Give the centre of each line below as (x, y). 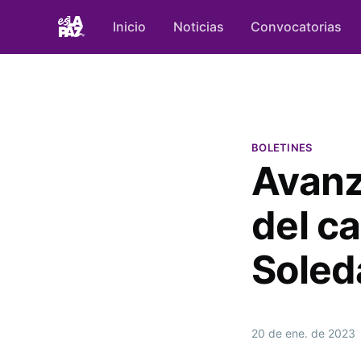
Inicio (129, 26)
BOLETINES (282, 148)
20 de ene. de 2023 (303, 334)
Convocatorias (297, 26)
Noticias (198, 26)
